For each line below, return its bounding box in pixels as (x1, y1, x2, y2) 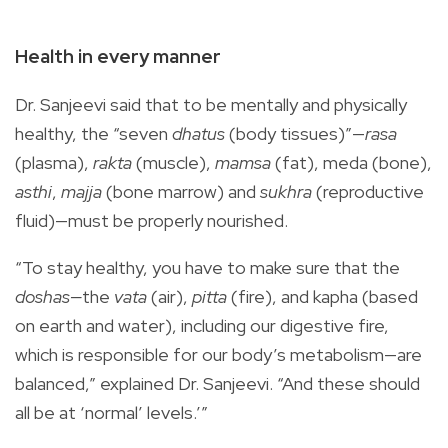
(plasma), (15, 150, 89, 174)
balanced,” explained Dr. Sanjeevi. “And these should (15, 371, 420, 395)
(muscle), (132, 150, 215, 174)
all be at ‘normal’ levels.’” (15, 400, 208, 424)
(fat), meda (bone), (271, 150, 432, 174)
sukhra (260, 179, 316, 203)
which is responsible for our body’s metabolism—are (15, 342, 422, 366)
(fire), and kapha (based (231, 284, 418, 308)
